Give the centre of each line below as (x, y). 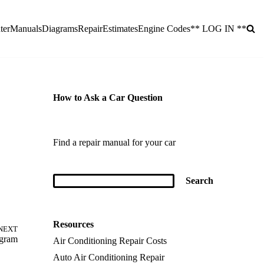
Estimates (120, 28)
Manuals (26, 28)
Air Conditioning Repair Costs (110, 241)
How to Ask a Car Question (108, 98)
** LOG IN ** (218, 28)
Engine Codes (164, 28)
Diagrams (60, 28)
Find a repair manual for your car (114, 142)
